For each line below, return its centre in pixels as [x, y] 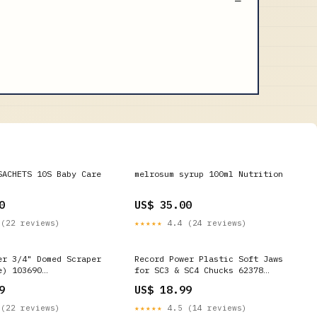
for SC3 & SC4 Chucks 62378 [199, 270]
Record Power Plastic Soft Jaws [209, 259]
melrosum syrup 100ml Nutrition [209, 174]
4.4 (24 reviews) [205, 223]
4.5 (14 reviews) [205, 308]
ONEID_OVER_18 [167, 281]
